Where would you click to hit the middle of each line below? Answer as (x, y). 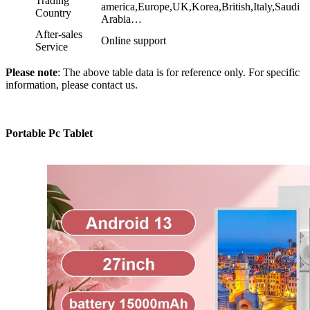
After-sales (59, 34)
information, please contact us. (72, 84)
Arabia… (121, 19)
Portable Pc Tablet (49, 133)
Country (53, 12)
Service (52, 46)
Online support (134, 40)
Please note (31, 72)
